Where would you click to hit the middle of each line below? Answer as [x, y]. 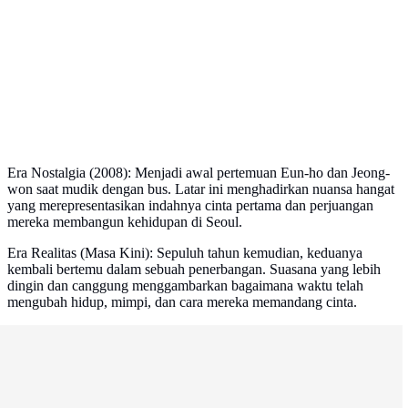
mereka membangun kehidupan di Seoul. [125, 222]
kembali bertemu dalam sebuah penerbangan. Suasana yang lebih [194, 270]
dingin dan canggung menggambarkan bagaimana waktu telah [185, 286]
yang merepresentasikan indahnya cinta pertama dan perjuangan [190, 206]
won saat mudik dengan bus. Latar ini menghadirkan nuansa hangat [201, 189]
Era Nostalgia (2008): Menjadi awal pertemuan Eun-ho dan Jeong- [199, 173]
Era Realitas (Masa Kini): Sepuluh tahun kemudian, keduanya [185, 253]
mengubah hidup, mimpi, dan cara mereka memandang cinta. [182, 302]
